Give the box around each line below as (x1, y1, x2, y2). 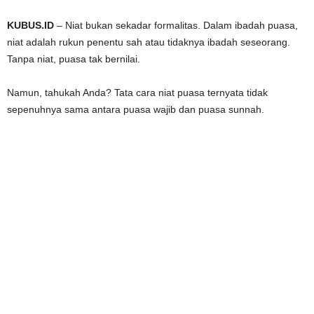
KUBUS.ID (7, 20, 54, 32)
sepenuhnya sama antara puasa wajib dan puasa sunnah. (7, 104, 264, 116)
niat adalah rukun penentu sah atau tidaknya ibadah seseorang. (7, 36, 290, 48)
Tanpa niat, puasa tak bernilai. (7, 53, 140, 65)
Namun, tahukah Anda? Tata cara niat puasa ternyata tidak (7, 87, 268, 99)
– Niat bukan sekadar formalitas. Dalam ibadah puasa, (54, 20, 298, 32)
